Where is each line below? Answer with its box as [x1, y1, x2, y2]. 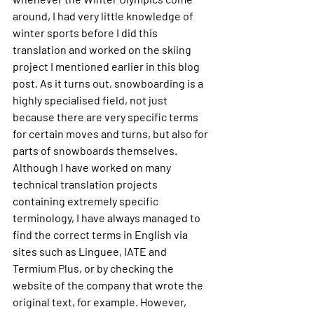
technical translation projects [13, 177, 160, 191]
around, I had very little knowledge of [13, 9, 196, 22]
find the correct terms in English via [13, 228, 190, 241]
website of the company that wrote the [13, 278, 205, 292]
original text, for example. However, [13, 295, 189, 308]
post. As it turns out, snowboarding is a [13, 76, 205, 90]
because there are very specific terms [13, 110, 200, 123]
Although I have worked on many [13, 161, 173, 174]
